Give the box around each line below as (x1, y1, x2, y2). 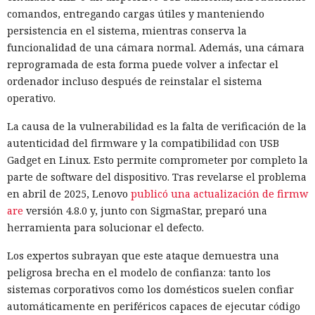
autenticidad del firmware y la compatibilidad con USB (7, 136, 279, 150)
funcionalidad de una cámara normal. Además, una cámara (7, 41, 304, 55)
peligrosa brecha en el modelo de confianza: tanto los (7, 266, 271, 280)
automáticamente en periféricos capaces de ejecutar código (7, 300, 300, 314)
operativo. (7, 91, 56, 105)
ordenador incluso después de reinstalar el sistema (7, 75, 262, 89)
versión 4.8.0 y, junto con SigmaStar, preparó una (23, 204, 267, 218)
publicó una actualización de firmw (131, 187, 308, 201)
